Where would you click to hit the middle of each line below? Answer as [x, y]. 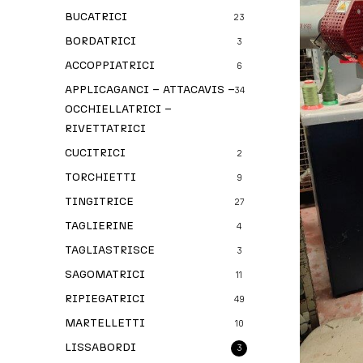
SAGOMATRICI [105, 274]
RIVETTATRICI [105, 128]
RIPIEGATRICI [105, 299]
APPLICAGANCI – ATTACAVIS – [150, 90]
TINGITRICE [99, 201]
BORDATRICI [100, 41]
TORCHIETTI [100, 177]
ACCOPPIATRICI [110, 65]
